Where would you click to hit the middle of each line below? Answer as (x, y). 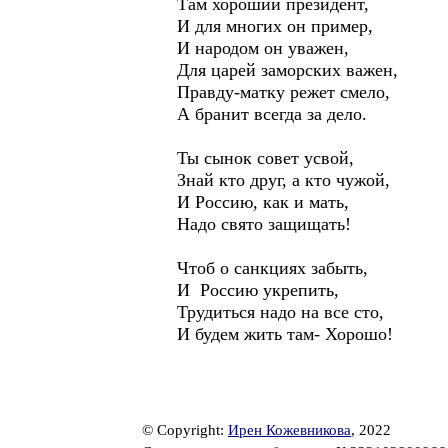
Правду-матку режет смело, (283, 92)
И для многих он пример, (275, 26)
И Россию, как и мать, (263, 202)
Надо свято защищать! (264, 224)
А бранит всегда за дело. (272, 114)
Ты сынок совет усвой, (265, 158)
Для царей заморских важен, (287, 70)
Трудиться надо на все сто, (280, 312)
